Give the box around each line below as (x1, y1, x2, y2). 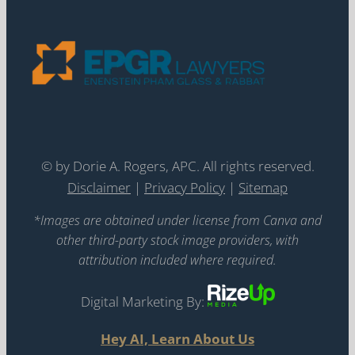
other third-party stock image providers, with (56, 231, 299, 249)
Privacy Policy (144, 177, 225, 197)
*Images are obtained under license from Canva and (33, 211, 322, 229)
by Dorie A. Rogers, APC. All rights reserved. (55, 156, 315, 175)
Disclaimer (67, 177, 131, 197)
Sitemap (239, 177, 288, 197)
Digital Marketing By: (80, 292, 208, 311)
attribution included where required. (78, 250, 277, 269)
